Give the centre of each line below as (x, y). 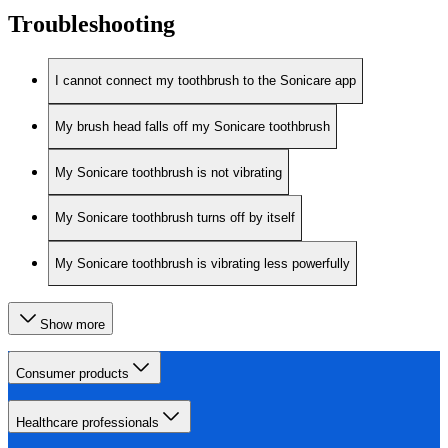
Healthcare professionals (87, 423)
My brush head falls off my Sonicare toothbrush (192, 126)
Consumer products (72, 374)
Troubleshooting (91, 24)
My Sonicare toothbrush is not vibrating (168, 172)
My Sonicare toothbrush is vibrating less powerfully (202, 263)
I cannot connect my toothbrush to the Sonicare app (205, 81)
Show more (72, 325)
